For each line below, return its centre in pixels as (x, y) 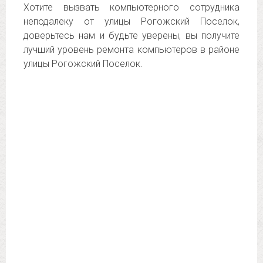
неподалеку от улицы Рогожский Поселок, (131, 21)
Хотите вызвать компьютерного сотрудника (131, 7)
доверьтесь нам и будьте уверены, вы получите (131, 36)
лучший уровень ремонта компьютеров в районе (131, 50)
